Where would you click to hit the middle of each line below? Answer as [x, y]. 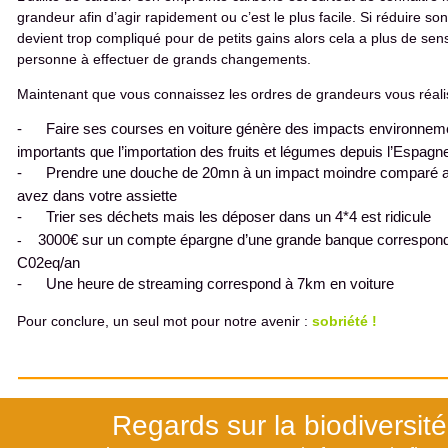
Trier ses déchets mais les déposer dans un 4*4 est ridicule [238, 217]
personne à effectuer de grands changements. [164, 59]
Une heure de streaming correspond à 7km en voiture [220, 284]
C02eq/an [48, 263]
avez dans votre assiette [97, 196]
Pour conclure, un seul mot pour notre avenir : [162, 321]
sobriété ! [342, 321]
